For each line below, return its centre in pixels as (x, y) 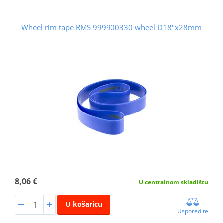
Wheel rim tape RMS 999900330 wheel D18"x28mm (111, 27)
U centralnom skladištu (174, 182)
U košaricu (83, 204)
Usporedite (193, 211)
